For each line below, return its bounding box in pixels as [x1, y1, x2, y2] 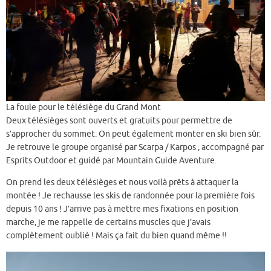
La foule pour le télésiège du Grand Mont [6, 102, 161, 113]
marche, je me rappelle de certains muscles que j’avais [6, 217, 211, 227]
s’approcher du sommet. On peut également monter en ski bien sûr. [6, 129, 261, 140]
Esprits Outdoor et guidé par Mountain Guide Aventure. [6, 155, 217, 166]
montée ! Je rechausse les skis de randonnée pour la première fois [6, 190, 255, 201]
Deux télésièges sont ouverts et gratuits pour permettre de [6, 116, 232, 126]
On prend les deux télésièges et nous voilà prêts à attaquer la [6, 177, 238, 188]
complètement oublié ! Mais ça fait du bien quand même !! [6, 230, 227, 241]
